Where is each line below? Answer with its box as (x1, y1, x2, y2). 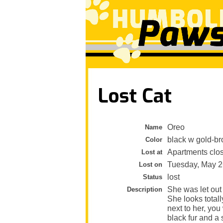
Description (127, 185, 162, 193)
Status (143, 173, 162, 181)
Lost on (139, 160, 162, 168)
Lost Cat (98, 83, 172, 109)
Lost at (141, 148, 162, 156)
